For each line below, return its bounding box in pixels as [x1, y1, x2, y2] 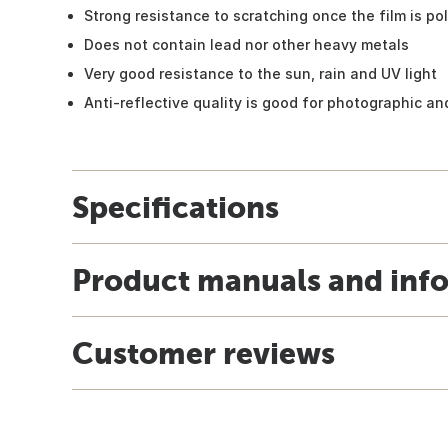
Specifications [72, 189, 279, 224]
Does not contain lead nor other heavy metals [84, 35, 409, 53]
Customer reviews [72, 335, 335, 370]
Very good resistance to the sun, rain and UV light [84, 64, 437, 82]
